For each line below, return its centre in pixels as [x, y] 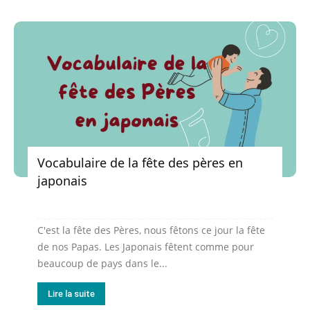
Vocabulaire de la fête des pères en [140, 163]
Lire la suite [71, 294]
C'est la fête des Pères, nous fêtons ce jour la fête [151, 230]
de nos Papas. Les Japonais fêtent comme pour [146, 247]
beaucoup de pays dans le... [102, 264]
